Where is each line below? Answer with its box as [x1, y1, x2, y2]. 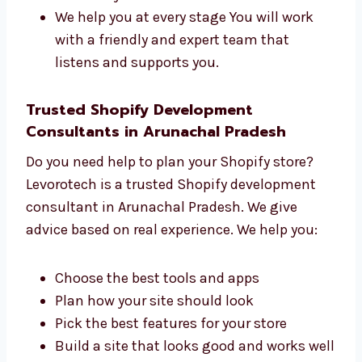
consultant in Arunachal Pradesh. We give [26, 331, 297, 350]
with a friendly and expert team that [55, 164, 289, 183]
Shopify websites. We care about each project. [26, 2, 322, 21]
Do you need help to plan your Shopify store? [26, 286, 314, 305]
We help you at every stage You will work [55, 141, 314, 160]
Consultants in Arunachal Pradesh [26, 254, 286, 277]
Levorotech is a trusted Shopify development [26, 309, 316, 327]
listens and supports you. [55, 187, 219, 205]
